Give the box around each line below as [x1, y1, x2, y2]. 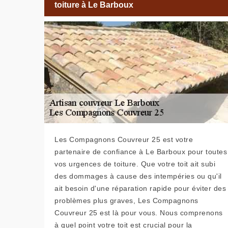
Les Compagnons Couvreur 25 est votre [54, 135, 193, 144]
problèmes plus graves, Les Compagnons [54, 196, 198, 205]
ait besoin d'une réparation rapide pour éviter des [54, 184, 226, 192]
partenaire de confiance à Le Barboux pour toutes [54, 147, 227, 156]
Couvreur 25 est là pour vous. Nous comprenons [54, 208, 223, 217]
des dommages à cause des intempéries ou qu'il [54, 172, 222, 180]
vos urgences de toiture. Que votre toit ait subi [54, 159, 215, 168]
